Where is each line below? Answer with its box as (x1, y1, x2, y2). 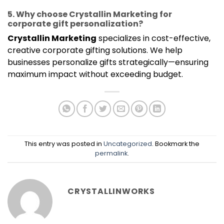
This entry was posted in (24, 139, 103, 148)
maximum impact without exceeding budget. (7, 68, 183, 80)
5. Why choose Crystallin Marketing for (7, 8, 172, 20)
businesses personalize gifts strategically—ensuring (7, 56, 208, 68)
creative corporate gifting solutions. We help (7, 44, 182, 56)
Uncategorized (103, 139, 152, 148)
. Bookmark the (152, 139, 199, 148)
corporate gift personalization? (7, 18, 143, 29)
